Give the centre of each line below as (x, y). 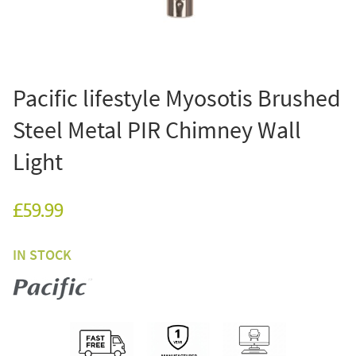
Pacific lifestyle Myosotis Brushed (177, 97)
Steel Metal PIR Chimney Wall (157, 129)
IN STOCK (42, 254)
